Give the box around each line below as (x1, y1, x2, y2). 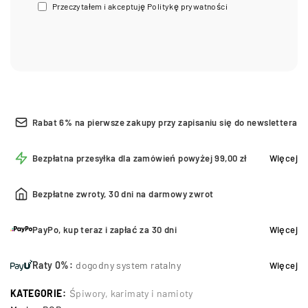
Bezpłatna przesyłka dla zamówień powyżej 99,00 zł (32, 152, 247, 164)
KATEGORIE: (10, 287, 66, 299)
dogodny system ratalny (76, 258, 181, 271)
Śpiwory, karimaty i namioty (69, 287, 193, 299)
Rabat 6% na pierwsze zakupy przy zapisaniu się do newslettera (32, 116, 298, 128)
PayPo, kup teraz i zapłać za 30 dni (32, 223, 177, 235)
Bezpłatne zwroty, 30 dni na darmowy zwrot (32, 188, 214, 199)
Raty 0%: (32, 258, 74, 271)
